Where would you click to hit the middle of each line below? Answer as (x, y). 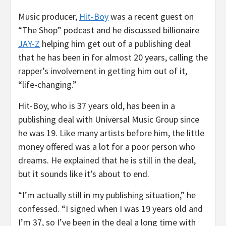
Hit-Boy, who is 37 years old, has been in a (97, 106)
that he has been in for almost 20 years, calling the (113, 58)
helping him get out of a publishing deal (115, 44)
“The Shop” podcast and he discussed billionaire (109, 30)
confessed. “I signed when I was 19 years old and (110, 209)
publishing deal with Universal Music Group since (109, 120)
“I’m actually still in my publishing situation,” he (107, 195)
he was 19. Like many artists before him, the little (111, 133)
